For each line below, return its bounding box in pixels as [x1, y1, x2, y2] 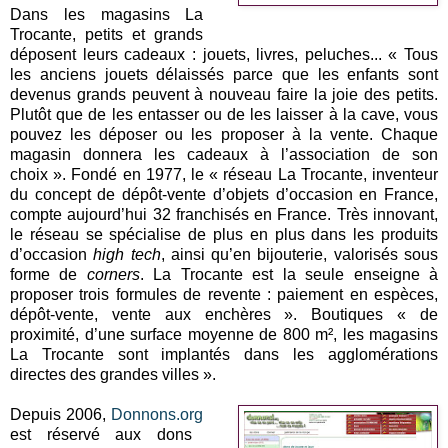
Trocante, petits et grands [10, 25, 204, 43]
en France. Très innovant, [248, 205, 439, 223]
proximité [10, 325, 75, 343]
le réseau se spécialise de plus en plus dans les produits [10, 225, 438, 243]
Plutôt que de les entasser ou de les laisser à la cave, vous [10, 105, 438, 123]
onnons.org [123, 405, 204, 423]
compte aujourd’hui [10, 205, 153, 223]
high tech [93, 245, 161, 263]
